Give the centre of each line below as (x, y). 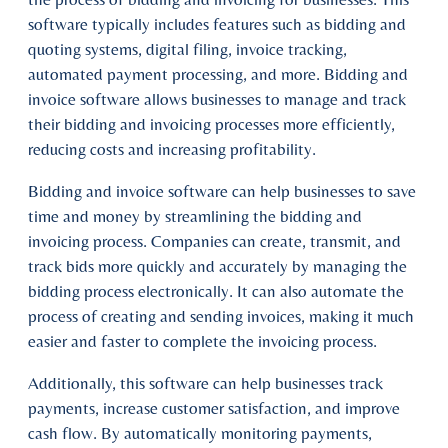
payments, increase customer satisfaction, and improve (214, 408)
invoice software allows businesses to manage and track (217, 99)
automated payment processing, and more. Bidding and (218, 74)
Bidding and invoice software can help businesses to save (222, 191)
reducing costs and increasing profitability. (172, 149)
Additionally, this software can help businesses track (205, 383)
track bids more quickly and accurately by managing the (217, 266)
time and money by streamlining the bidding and (195, 216)
